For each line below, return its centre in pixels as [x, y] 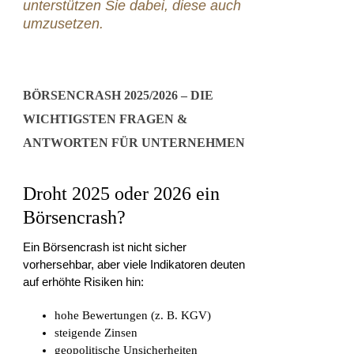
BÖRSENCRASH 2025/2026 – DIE [119, 96]
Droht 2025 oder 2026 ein [122, 194]
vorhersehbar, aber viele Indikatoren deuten [134, 265]
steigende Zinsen [96, 332]
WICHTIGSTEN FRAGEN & [105, 119]
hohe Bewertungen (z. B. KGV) [133, 315]
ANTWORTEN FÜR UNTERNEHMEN [134, 143]
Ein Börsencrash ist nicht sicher [105, 247]
